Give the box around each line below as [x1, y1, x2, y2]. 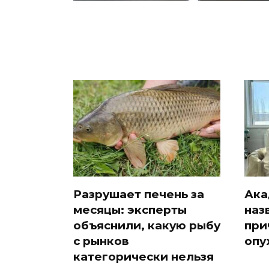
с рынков [73, 234, 129, 248]
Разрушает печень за [73, 187, 204, 201]
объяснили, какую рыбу [73, 218, 220, 232]
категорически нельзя [73, 249, 214, 264]
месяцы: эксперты [73, 202, 187, 217]
